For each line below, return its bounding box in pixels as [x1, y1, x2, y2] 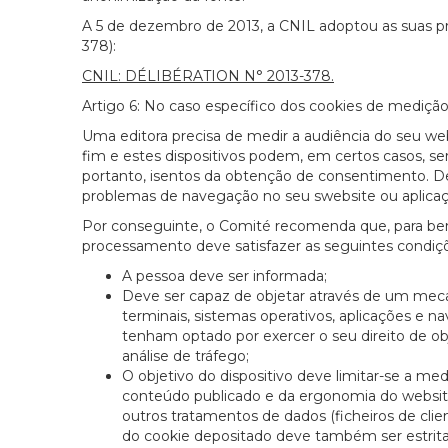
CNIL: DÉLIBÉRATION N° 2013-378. [82, 67, 334, 86]
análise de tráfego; [122, 347, 249, 366]
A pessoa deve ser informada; [122, 267, 327, 286]
